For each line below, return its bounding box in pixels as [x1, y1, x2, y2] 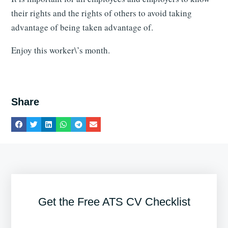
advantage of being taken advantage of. [11, 21, 154, 34]
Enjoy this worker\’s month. [11, 44, 110, 56]
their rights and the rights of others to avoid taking [11, 7, 192, 19]
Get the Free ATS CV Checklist [38, 195, 190, 208]
